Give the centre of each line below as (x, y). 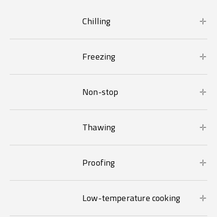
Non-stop (101, 92)
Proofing (99, 163)
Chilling (97, 21)
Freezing (99, 57)
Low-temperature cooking (132, 198)
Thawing (99, 127)
